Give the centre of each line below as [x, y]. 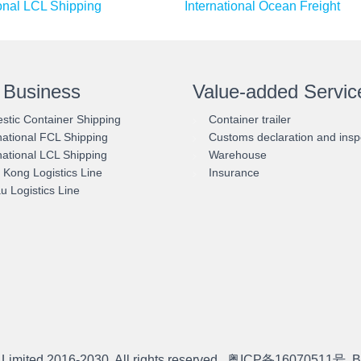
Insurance [234, 172]
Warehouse [238, 155]
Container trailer [250, 119]
